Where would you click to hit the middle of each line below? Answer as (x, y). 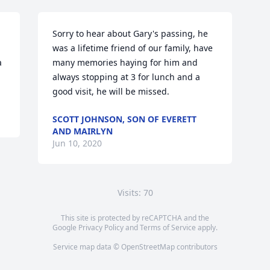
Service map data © (87, 247)
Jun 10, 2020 (77, 143)
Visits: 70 (135, 193)
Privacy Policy (101, 228)
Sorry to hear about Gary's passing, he (130, 33)
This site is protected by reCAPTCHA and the (135, 218)
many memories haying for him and (125, 62)
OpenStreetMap (148, 247)
